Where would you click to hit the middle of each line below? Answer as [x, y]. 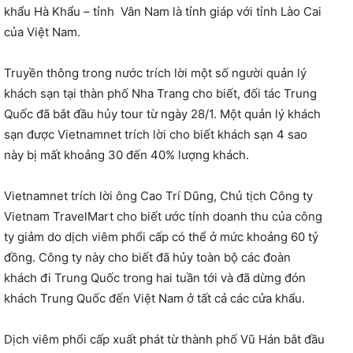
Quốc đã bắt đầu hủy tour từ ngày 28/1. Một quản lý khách [162, 113]
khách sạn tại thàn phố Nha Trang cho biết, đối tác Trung [160, 93]
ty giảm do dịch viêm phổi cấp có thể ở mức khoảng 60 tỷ [161, 236]
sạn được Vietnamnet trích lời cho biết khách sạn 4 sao [156, 134]
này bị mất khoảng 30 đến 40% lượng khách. [126, 154]
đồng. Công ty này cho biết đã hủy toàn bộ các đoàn [147, 257]
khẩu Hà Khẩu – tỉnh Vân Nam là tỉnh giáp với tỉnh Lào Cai [163, 11]
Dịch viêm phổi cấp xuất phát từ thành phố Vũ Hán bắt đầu [164, 339]
